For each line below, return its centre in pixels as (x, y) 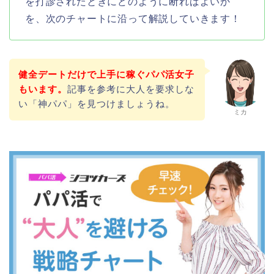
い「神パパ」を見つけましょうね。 (96, 104)
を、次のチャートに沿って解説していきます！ (133, 18)
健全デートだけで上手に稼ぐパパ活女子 (106, 75)
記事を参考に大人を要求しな (131, 89)
